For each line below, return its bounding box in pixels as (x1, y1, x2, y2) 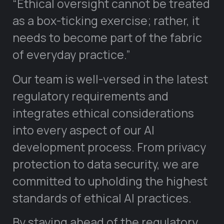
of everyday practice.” (12, 46, 130, 63)
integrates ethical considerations (12, 104, 194, 121)
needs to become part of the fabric (12, 29, 202, 46)
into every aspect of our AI (12, 121, 154, 138)
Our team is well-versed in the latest (12, 70, 208, 87)
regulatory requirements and (12, 87, 168, 104)
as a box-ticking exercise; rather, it (12, 12, 199, 29)
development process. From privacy (12, 138, 206, 155)
